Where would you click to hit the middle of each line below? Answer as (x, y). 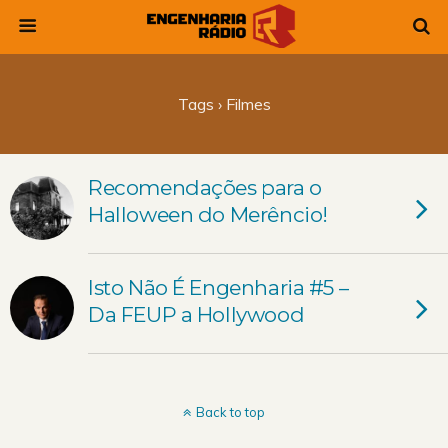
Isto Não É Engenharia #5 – (218, 287)
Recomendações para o (205, 187)
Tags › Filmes (224, 104)
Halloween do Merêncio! (208, 214)
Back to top (230, 412)
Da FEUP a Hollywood (196, 314)
